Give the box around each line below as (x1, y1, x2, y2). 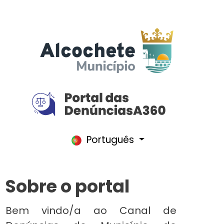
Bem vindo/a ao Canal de (5, 203, 176, 218)
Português (83, 133, 136, 147)
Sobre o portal (5, 174, 129, 199)
